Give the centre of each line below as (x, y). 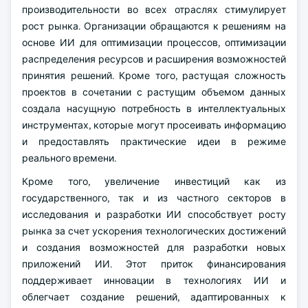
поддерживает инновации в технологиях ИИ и (154, 280)
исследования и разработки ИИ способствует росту (154, 214)
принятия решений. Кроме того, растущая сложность (154, 76)
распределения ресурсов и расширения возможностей (154, 59)
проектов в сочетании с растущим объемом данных (154, 92)
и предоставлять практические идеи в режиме (154, 142)
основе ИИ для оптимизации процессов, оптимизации (154, 43)
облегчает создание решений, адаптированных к (154, 297)
